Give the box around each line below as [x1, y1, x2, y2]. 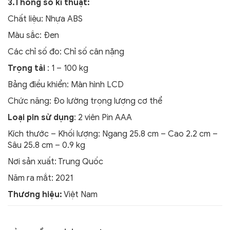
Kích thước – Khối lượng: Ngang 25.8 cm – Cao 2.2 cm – [8, 129, 218, 140]
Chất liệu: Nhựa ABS [8, 14, 83, 25]
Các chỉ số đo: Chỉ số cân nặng [8, 47, 124, 57]
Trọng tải [8, 63, 45, 74]
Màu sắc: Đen [8, 30, 59, 41]
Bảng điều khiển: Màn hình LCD [8, 80, 124, 90]
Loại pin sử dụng [8, 112, 74, 123]
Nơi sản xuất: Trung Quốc [8, 157, 103, 167]
